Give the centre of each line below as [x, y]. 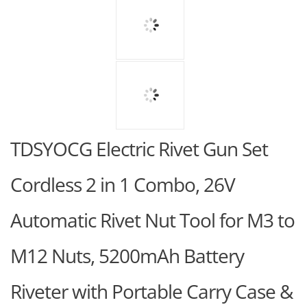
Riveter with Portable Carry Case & [151, 291]
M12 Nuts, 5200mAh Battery [127, 256]
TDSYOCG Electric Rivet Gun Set [139, 149]
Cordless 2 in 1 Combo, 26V [123, 184]
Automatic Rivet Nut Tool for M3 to [152, 220]
